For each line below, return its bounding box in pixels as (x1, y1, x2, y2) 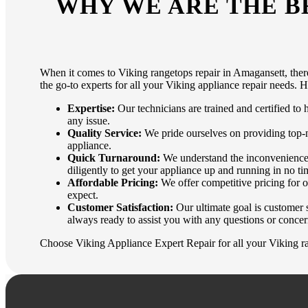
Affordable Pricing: (67, 177, 158, 189)
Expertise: (67, 102, 115, 115)
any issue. (67, 115, 110, 127)
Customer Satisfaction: (67, 201, 173, 214)
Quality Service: (67, 127, 142, 140)
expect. (67, 189, 98, 201)
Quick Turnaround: (67, 152, 160, 164)
